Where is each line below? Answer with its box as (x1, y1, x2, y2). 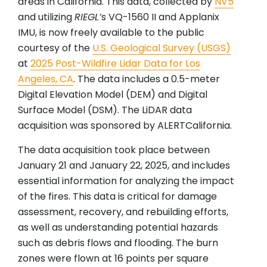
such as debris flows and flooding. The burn (18, 236, 218, 250)
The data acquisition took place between (18, 143, 210, 157)
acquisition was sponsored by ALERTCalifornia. (18, 119, 232, 133)
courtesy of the (18, 41, 92, 55)
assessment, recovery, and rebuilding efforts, (18, 205, 228, 219)
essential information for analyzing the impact (18, 174, 234, 188)
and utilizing (18, 10, 74, 24)
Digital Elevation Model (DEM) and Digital (18, 88, 207, 102)
